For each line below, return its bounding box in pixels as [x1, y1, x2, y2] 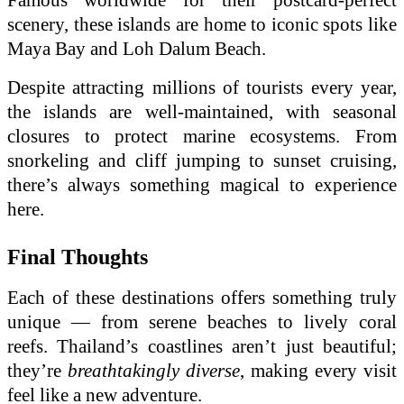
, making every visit [240, 359, 397, 381]
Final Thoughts [7, 244, 148, 269]
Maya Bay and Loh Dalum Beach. [7, 37, 266, 60]
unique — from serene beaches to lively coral [7, 310, 397, 333]
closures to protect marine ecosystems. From [7, 124, 397, 147]
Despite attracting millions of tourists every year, [7, 76, 397, 98]
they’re [7, 359, 68, 381]
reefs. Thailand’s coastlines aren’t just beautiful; [7, 335, 397, 357]
